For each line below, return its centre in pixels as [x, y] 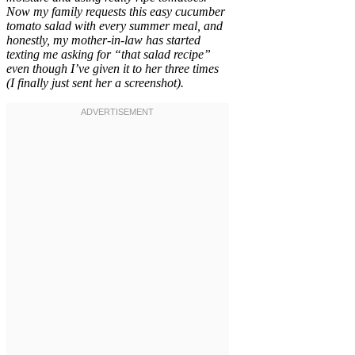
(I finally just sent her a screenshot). [95, 82]
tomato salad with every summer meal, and [115, 25]
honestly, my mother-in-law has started [103, 40]
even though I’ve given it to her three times [113, 68]
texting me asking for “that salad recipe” [109, 54]
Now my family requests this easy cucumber [116, 11]
